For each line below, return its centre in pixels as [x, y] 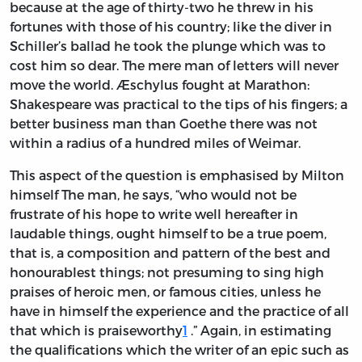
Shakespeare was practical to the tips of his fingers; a [179, 104]
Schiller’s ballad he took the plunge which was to [168, 46]
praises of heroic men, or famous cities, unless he [165, 292]
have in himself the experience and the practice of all [179, 311]
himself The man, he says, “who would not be [153, 195]
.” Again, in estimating [259, 330]
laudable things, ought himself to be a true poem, [168, 234]
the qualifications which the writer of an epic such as [179, 350]
